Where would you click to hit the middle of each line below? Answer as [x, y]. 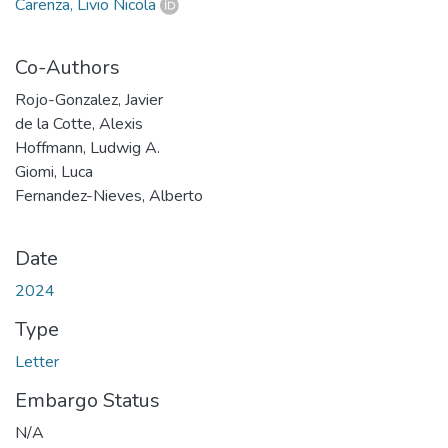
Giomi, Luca [54, 171]
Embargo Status [87, 400]
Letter [37, 361]
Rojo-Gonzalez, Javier [89, 99]
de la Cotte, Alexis [79, 123]
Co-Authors [67, 67]
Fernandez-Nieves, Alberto [109, 195]
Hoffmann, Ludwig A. [87, 147]
